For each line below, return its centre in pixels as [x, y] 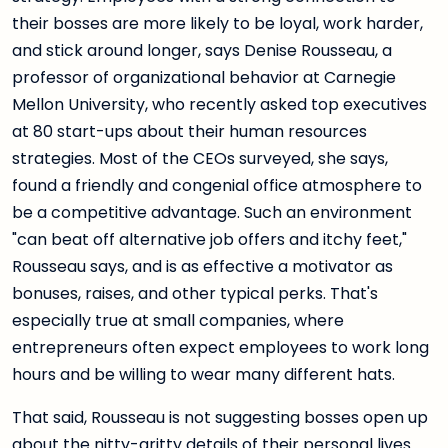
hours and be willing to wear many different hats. [203, 375]
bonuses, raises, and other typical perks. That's [195, 294]
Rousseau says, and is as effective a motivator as [202, 267]
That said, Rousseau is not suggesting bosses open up [220, 418]
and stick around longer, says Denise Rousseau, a [202, 51]
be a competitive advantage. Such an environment [212, 213]
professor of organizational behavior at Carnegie [204, 78]
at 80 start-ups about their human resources [189, 132]
